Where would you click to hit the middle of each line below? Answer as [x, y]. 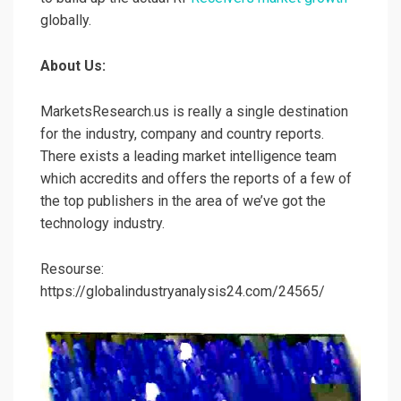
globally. [66, 20]
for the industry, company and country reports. [182, 133]
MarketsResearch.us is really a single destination [194, 111]
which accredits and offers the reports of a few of [196, 178]
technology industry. [102, 223]
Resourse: [72, 269]
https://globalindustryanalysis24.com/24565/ [183, 291]
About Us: [73, 65]
